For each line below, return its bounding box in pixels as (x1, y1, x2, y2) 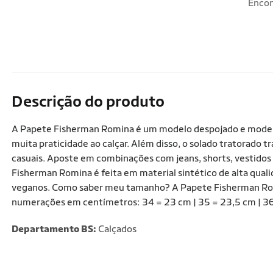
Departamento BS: (12, 223, 96, 235)
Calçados (96, 223, 136, 235)
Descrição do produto (12, 92, 165, 110)
